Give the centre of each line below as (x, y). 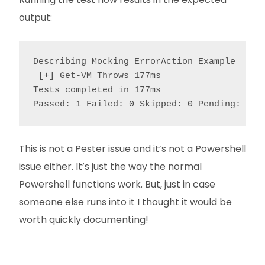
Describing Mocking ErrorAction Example (134, 62)
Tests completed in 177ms (97, 90)
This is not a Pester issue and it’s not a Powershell (132, 149)
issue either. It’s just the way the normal (110, 167)
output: (35, 17)
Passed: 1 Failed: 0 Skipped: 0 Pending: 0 (142, 104)
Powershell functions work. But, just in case (117, 184)
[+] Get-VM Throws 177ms (97, 76)
